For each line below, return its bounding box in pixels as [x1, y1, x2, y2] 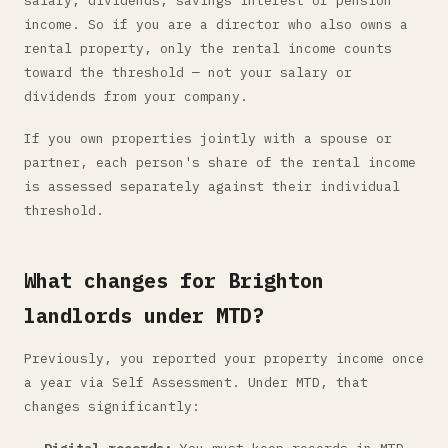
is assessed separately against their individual [24, 178, 400, 195]
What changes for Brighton [24, 267, 324, 294]
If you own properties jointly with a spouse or [24, 130, 392, 147]
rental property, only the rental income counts [24, 40, 392, 57]
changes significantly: [24, 398, 200, 415]
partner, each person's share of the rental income [24, 154, 416, 171]
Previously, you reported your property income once [24, 350, 424, 367]
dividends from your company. [24, 88, 248, 105]
